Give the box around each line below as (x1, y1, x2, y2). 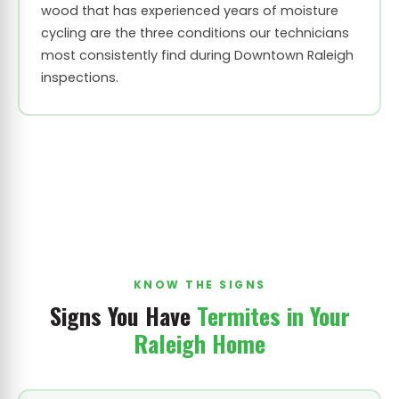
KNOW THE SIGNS (133, 276, 266, 292)
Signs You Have (49, 297, 197, 333)
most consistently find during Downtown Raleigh (40, 46, 354, 64)
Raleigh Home (134, 325, 265, 361)
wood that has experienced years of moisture (40, 2, 338, 20)
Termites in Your (196, 297, 350, 333)
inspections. (40, 69, 118, 86)
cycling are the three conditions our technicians (40, 24, 349, 42)
